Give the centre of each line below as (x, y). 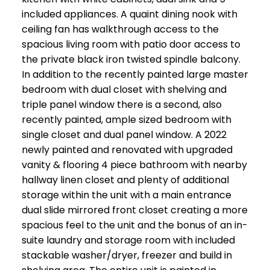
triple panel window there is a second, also (121, 105)
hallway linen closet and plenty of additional (125, 180)
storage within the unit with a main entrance (126, 195)
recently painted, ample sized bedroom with (126, 120)
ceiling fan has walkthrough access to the (120, 30)
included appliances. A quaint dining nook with (129, 14)
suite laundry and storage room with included (128, 240)
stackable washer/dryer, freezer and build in (127, 256)
